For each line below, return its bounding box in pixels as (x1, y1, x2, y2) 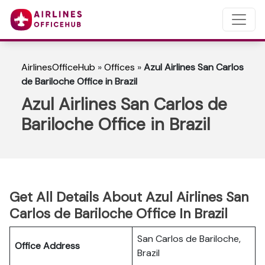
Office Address (15, 240, 80, 252)
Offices (104, 61, 135, 73)
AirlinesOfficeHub (21, 61, 95, 73)
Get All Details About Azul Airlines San (9, 188, 248, 206)
